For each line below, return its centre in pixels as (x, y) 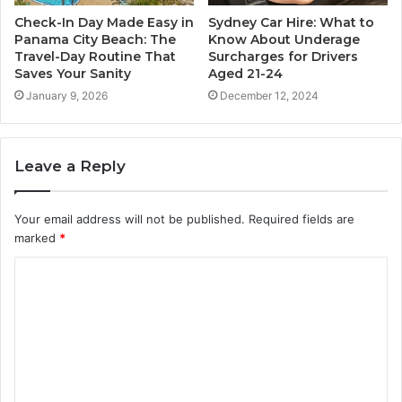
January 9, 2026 (67, 96)
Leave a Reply (70, 166)
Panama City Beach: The (95, 40)
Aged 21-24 (245, 74)
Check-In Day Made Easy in (104, 23)
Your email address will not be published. (130, 219)
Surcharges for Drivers (283, 57)
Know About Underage (284, 40)
